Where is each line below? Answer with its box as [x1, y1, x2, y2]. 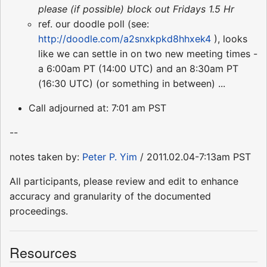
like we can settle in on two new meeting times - [38, 48, 257, 60]
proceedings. [10, 205, 68, 218]
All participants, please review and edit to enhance [10, 175, 238, 188]
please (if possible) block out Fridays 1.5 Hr [38, 3, 234, 15]
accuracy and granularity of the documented [10, 190, 211, 203]
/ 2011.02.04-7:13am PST [137, 151, 251, 163]
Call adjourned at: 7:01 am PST [29, 102, 166, 114]
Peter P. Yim [82, 151, 137, 163]
